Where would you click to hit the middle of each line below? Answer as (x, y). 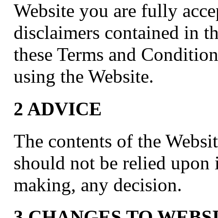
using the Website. (84, 76)
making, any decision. (98, 184)
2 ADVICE (58, 109)
